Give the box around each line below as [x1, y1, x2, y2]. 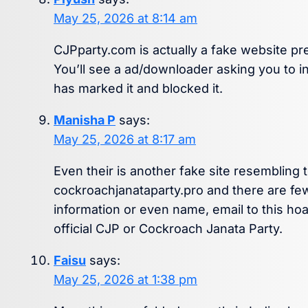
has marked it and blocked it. [54, 81, 223, 96]
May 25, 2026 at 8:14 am [54, 11, 197, 26]
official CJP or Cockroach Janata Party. [54, 221, 283, 236]
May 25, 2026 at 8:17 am [54, 132, 196, 147]
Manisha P [54, 113, 115, 128]
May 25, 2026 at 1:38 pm [54, 272, 197, 287]
